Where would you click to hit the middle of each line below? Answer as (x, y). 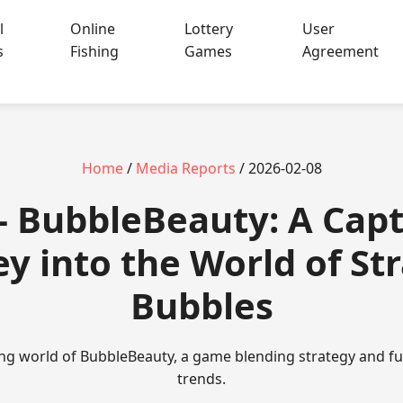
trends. (201, 378)
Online (92, 28)
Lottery (209, 28)
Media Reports (185, 168)
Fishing (94, 51)
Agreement (341, 51)
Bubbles (201, 305)
